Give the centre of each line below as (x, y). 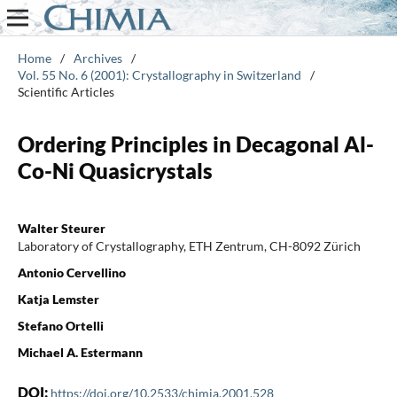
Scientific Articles (66, 91)
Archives (97, 58)
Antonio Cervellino (71, 272)
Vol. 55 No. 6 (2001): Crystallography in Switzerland (159, 74)
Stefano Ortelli (60, 325)
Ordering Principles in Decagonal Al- (195, 144)
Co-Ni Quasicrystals (115, 170)
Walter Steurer (61, 228)
